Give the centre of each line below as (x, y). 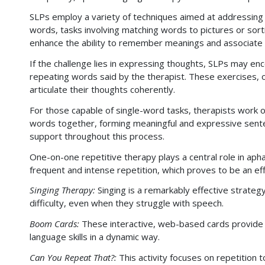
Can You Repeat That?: (73, 257)
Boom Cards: (54, 224)
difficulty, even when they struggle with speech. (127, 203)
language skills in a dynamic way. (95, 237)
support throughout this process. (97, 136)
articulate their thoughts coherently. (102, 89)
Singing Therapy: (62, 190)
